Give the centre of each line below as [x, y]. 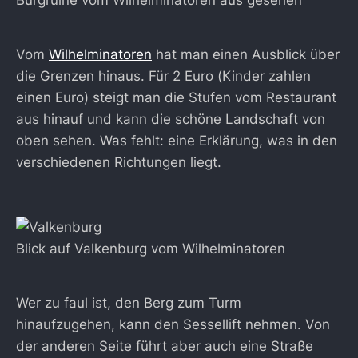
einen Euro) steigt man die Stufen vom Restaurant [176, 98]
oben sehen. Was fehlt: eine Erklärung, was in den [177, 141]
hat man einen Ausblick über [246, 55]
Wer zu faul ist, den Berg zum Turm [129, 303]
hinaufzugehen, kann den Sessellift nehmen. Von [173, 325]
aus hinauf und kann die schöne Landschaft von [171, 119]
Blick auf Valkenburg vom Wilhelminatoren [151, 249]
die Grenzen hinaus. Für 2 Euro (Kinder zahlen [163, 76]
